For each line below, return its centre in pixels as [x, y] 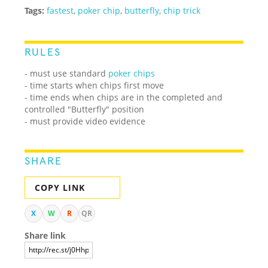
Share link [45, 235]
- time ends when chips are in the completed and [124, 97]
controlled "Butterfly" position [85, 109]
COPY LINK [60, 187]
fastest [60, 10]
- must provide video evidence [85, 121]
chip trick [182, 10]
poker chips [132, 73]
